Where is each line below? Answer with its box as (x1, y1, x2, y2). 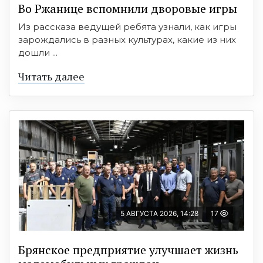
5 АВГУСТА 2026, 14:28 (120, 208, 198, 218)
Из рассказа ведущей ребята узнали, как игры (18, 21, 237, 32)
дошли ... (18, 46, 58, 58)
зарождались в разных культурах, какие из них (18, 33, 236, 45)
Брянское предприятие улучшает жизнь (18, 241, 238, 258)
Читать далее (18, 69, 85, 83)
